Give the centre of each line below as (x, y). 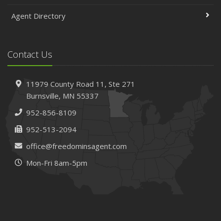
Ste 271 (122, 84)
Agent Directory (38, 16)
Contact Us (30, 54)
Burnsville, (43, 95)
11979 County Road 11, (67, 84)
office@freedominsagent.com (76, 146)
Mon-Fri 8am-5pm (56, 163)
